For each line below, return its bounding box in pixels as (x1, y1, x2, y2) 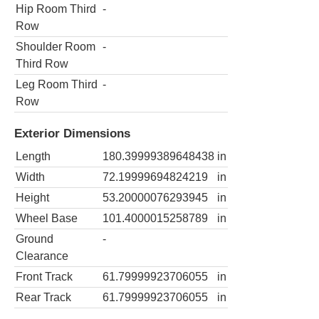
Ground (16, 233, 53, 246)
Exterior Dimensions (14, 125, 130, 140)
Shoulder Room (16, 40, 95, 53)
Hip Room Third (16, 2, 96, 15)
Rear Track (16, 291, 71, 304)
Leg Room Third (16, 78, 98, 90)
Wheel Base (16, 212, 78, 225)
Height (16, 192, 49, 204)
